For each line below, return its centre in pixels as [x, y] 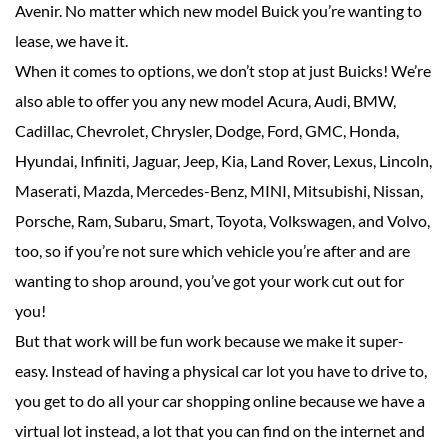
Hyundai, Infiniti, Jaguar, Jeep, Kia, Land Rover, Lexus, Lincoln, [223, 161]
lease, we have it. [71, 41]
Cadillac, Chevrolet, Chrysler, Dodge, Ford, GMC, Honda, [207, 131]
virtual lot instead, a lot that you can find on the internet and [220, 431]
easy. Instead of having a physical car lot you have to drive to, [221, 371]
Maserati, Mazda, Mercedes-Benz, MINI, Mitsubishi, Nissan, [219, 191]
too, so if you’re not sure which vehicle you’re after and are [212, 251]
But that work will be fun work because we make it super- [209, 341]
